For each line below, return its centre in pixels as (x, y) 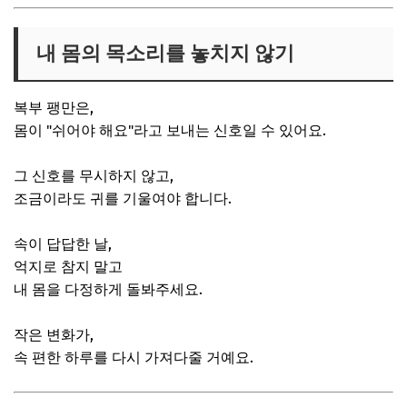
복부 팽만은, (54, 107)
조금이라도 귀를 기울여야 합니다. (123, 198)
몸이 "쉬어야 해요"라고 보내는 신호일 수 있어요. (170, 130)
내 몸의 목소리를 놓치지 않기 (163, 53)
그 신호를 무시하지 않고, (94, 175)
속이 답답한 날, (63, 243)
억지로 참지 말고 (68, 266)
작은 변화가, (54, 334)
